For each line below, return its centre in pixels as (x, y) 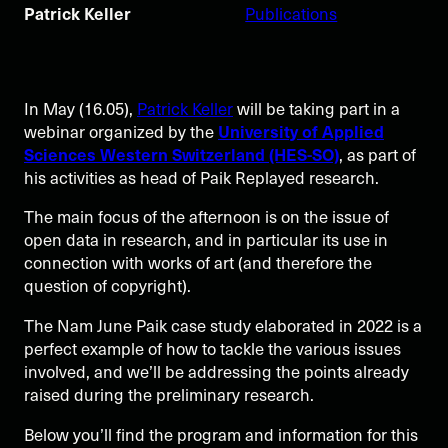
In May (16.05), (80, 108)
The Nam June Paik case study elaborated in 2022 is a (223, 325)
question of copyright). (107, 286)
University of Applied (301, 131)
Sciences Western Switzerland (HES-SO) (181, 154)
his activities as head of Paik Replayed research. (201, 177)
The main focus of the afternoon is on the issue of (206, 217)
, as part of (377, 154)
